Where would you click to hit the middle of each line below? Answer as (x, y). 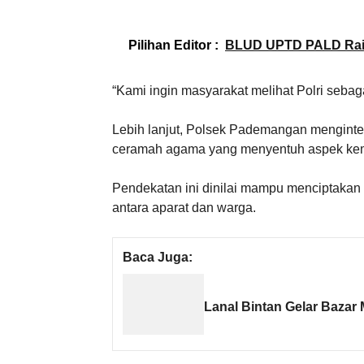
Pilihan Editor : (173, 45)
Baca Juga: (158, 257)
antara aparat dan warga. (184, 207)
